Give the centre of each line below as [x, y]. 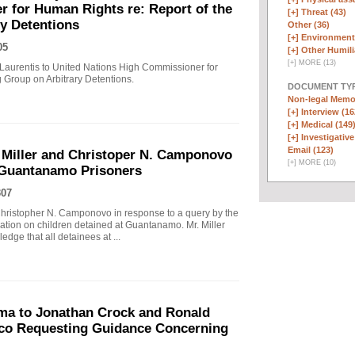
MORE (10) [316, 162]
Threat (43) [324, 11]
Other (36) [309, 24]
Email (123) [311, 149]
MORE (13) [316, 62]
